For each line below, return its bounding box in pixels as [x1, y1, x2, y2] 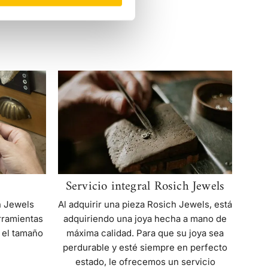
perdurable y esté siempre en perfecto [63, 241, 227, 253]
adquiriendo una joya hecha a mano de [63, 212, 227, 224]
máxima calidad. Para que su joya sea [66, 227, 224, 239]
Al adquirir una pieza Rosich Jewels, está [58, 198, 232, 210]
